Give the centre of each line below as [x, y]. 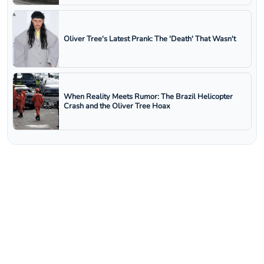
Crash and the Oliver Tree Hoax [117, 106]
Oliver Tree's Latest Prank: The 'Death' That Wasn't [150, 39]
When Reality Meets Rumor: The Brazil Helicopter [148, 97]
